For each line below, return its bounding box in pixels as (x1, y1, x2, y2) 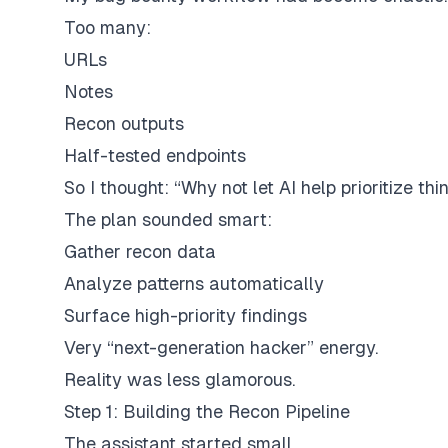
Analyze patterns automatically (64, 273, 324, 294)
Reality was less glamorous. (64, 369, 295, 390)
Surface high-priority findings (64, 305, 307, 326)
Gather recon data (64, 241, 216, 262)
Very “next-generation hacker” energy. (64, 337, 378, 358)
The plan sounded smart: (64, 209, 272, 230)
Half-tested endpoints (64, 145, 246, 166)
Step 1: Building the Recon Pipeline (64, 401, 350, 422)
